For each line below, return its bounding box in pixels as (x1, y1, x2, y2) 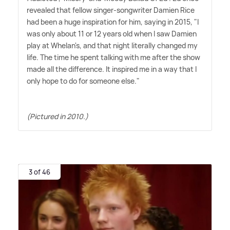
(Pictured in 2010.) (27, 111, 88, 122)
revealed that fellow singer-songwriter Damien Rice (27, 5, 195, 15)
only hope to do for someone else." (27, 76, 140, 86)
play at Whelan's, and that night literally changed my (27, 41, 198, 51)
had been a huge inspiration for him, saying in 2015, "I (27, 17, 199, 27)
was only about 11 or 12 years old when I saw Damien (27, 29, 197, 39)
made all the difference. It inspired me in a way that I (27, 64, 197, 74)
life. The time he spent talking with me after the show (27, 52, 200, 63)
